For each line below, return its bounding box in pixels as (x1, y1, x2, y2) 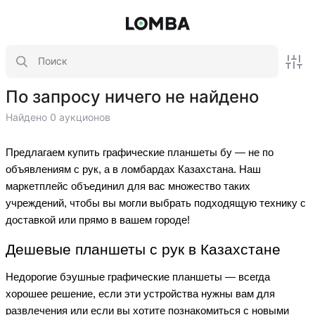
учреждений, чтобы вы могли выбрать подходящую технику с (6, 198, 306, 209)
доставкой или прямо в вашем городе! (6, 214, 193, 226)
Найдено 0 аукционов (6, 112, 110, 123)
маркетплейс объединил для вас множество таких (6, 181, 250, 192)
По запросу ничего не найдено (6, 86, 259, 107)
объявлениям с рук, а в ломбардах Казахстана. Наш (6, 164, 261, 175)
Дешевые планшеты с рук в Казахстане (6, 241, 281, 258)
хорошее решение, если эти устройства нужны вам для (6, 288, 275, 300)
